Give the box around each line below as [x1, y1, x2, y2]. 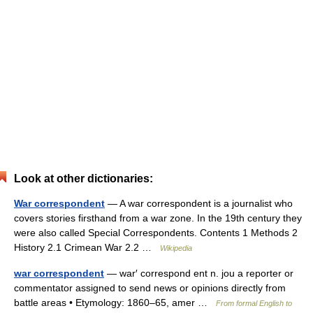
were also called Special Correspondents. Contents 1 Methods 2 [14, 227, 298, 238]
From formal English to [216, 299, 292, 307]
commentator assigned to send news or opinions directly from [14, 282, 286, 293]
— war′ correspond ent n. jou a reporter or [104, 268, 293, 279]
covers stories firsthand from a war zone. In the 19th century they [14, 212, 302, 224]
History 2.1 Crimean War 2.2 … [14, 242, 160, 253]
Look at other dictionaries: [14, 173, 153, 184]
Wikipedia [160, 244, 192, 252]
